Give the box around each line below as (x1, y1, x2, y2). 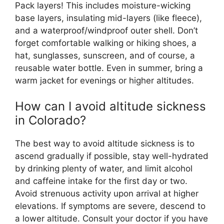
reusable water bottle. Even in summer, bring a (15, 62, 203, 73)
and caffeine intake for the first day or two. (15, 176, 187, 186)
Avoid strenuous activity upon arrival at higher (15, 188, 198, 199)
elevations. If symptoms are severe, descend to (15, 201, 205, 211)
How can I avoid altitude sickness (15, 99, 206, 114)
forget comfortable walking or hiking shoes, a (15, 37, 196, 48)
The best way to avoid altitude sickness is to (15, 138, 194, 149)
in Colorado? (15, 113, 86, 128)
